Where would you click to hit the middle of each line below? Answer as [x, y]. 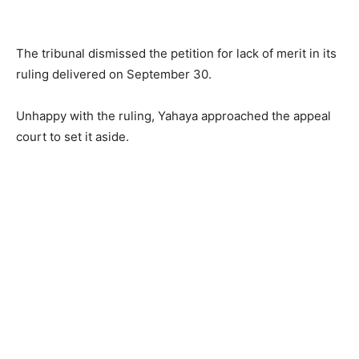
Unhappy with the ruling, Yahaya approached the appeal [173, 116]
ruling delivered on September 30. [114, 75]
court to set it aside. [73, 137]
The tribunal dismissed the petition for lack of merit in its [176, 54]
